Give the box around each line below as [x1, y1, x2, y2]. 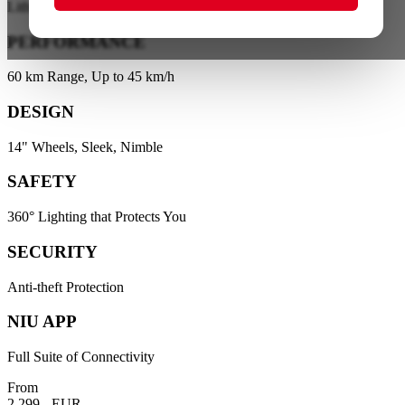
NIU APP [7, 312, 77, 332]
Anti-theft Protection [7, 278, 124, 295]
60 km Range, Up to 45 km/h [7, 69, 174, 85]
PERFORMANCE [7, 32, 146, 52]
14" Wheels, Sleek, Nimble [7, 138, 163, 155]
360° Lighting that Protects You [7, 209, 186, 225]
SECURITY [7, 241, 98, 261]
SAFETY [7, 172, 77, 192]
